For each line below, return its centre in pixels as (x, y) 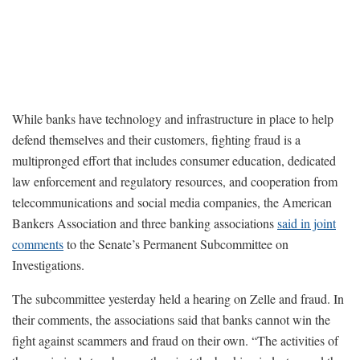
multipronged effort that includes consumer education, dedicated (174, 160)
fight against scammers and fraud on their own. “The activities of (175, 340)
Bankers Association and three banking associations (145, 223)
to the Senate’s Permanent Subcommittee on (176, 243)
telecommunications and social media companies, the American (172, 202)
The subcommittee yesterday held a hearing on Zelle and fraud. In (178, 298)
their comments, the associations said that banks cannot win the (171, 319)
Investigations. (48, 264)
